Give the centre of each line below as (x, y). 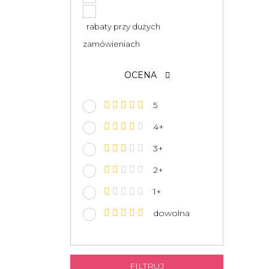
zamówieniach (111, 44)
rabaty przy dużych (122, 26)
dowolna (168, 213)
